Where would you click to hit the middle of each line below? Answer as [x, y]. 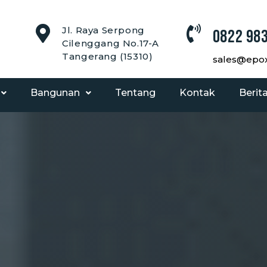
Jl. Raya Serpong [103, 30]
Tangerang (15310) [108, 56]
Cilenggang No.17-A [111, 43]
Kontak [197, 93]
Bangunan [55, 93]
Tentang [135, 93]
